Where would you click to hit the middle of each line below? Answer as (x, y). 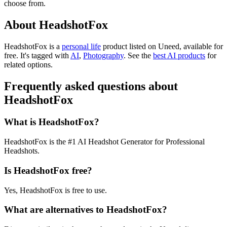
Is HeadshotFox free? (48, 170)
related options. (28, 64)
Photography (103, 55)
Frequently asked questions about (91, 86)
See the (139, 55)
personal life (81, 46)
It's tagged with (45, 55)
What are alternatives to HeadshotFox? (86, 210)
